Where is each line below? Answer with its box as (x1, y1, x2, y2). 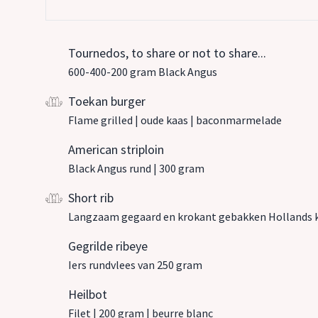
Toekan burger (68, 93, 146, 109)
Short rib (68, 190, 114, 206)
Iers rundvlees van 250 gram (68, 258, 202, 272)
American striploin (68, 141, 164, 158)
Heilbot (68, 286, 107, 302)
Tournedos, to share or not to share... (68, 45, 266, 61)
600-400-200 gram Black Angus (68, 65, 217, 79)
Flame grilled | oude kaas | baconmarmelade (68, 113, 282, 127)
